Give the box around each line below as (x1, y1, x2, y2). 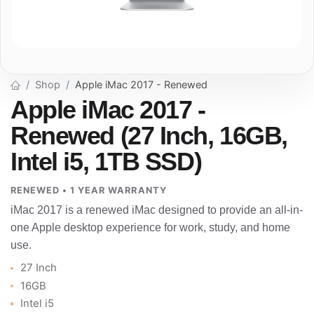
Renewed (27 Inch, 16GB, (11, 121, 288, 150)
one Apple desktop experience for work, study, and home (11, 221, 290, 234)
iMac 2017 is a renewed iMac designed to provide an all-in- (11, 204, 303, 217)
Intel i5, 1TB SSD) (11, 147, 202, 176)
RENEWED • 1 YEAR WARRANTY (11, 185, 167, 196)
